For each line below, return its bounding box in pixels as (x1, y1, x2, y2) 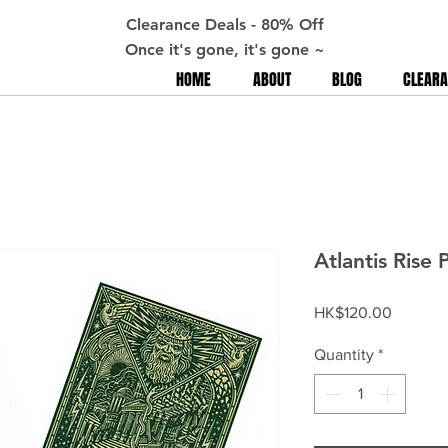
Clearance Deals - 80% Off (125, 15, 324, 34)
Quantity (314, 346, 374, 363)
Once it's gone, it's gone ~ (124, 40, 325, 59)
